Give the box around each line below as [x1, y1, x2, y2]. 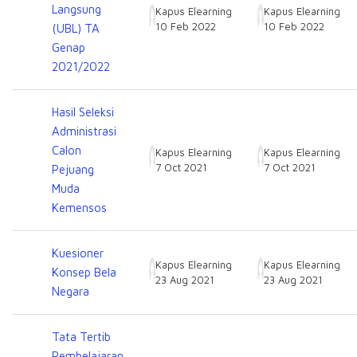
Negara [52, 284, 89, 298]
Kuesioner [52, 246, 104, 260]
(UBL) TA [52, 22, 100, 35]
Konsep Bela [52, 265, 116, 279]
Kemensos [52, 201, 107, 214]
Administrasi [52, 124, 116, 138]
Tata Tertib [52, 330, 111, 343]
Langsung [52, 2, 101, 16]
